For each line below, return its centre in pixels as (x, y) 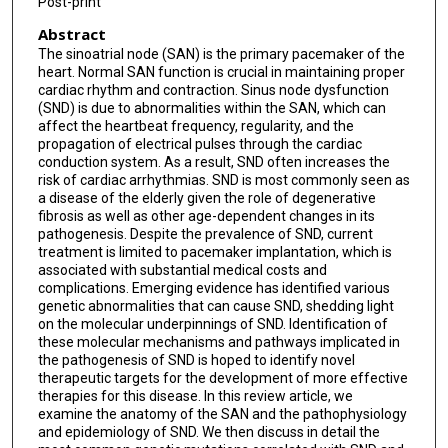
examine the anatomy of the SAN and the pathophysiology (222, 414)
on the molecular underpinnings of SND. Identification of (212, 324)
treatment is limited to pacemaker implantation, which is (214, 252)
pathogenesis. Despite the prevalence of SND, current (205, 234)
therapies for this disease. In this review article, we (195, 396)
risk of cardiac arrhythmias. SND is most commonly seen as (223, 180)
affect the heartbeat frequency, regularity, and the (195, 126)
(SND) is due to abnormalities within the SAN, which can (211, 108)
